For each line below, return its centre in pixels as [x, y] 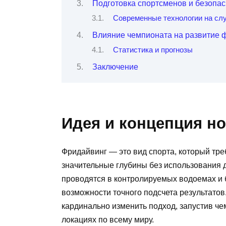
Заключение [115, 67]
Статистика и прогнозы [153, 50]
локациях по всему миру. [108, 219]
